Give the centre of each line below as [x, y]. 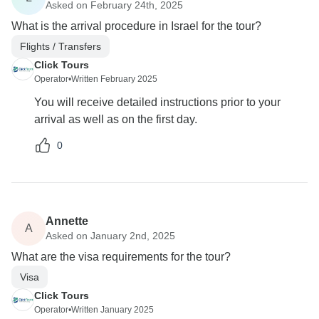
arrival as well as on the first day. [116, 120]
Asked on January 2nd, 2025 [110, 235]
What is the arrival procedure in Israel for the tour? [136, 26]
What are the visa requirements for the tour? [121, 257]
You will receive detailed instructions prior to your [157, 103]
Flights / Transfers [61, 46]
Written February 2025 [114, 79]
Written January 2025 [113, 310]
